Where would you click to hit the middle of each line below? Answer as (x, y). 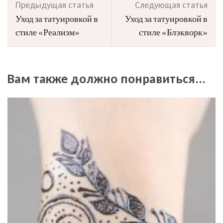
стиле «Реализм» (48, 32)
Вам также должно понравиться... (107, 78)
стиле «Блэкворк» (173, 32)
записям (32, 24)
